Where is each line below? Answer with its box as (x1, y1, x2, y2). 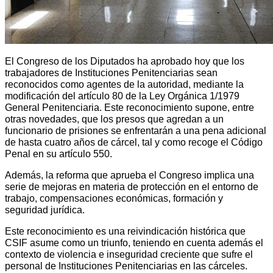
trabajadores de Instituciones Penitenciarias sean (5, 67, 218, 78)
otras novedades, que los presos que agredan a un (5, 113, 224, 124)
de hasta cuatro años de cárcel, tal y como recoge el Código (5, 136, 263, 147)
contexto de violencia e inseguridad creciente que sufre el (5, 249, 253, 260)
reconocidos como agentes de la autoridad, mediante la (5, 79, 244, 90)
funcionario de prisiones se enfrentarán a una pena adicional (5, 125, 266, 136)
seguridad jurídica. (5, 204, 85, 215)
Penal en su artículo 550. (5, 148, 112, 159)
